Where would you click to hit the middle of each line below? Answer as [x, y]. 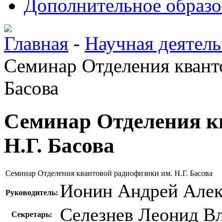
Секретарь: [32, 214]
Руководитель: [32, 192]
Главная [36, 43]
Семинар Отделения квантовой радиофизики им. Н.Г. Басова [109, 173]
